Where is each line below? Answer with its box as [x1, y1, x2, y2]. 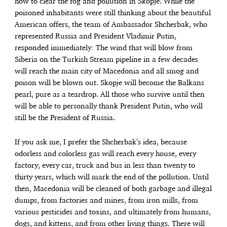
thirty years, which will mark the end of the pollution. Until [15, 174, 209, 181]
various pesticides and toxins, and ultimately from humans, [15, 209, 211, 216]
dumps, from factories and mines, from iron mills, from [15, 197, 199, 205]
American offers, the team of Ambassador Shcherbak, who [15, 21, 208, 29]
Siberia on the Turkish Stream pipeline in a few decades [15, 56, 199, 64]
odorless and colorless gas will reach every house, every [15, 150, 197, 158]
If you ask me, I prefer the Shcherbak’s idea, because [15, 139, 187, 146]
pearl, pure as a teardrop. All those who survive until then [15, 91, 205, 99]
